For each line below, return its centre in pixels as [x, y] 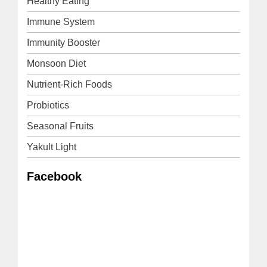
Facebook [54, 176]
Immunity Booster [63, 42]
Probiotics [48, 105]
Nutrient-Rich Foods [69, 84]
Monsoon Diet [56, 63]
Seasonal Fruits [60, 126]
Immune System [61, 21]
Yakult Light [52, 147]
